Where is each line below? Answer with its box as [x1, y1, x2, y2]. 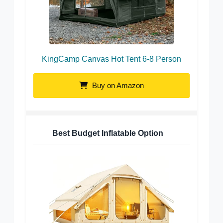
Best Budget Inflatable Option [52, 129, 163, 138]
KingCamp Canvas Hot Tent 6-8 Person [42, 55, 181, 64]
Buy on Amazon [90, 81, 144, 90]
